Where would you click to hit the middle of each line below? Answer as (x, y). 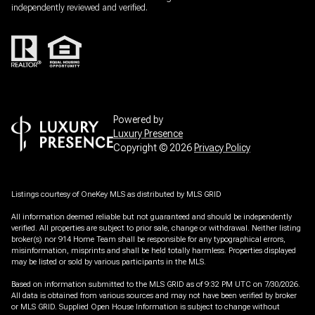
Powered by (138, 120)
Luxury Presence (148, 134)
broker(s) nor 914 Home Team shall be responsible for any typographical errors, (148, 240)
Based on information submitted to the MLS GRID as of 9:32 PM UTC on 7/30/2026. (156, 285)
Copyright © (141, 148)
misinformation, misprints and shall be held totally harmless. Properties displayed (154, 251)
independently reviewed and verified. (79, 7)
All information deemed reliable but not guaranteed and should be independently (152, 217)
